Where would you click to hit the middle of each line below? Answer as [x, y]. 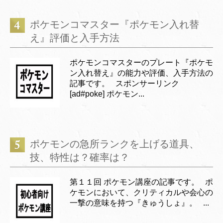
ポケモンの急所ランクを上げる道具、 [114, 144]
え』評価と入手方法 [75, 38]
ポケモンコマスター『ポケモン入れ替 [114, 24]
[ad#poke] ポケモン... [107, 94]
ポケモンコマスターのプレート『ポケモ [141, 62]
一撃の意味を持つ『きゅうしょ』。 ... [139, 203]
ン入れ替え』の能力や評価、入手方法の [141, 73]
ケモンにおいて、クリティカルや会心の [141, 192]
